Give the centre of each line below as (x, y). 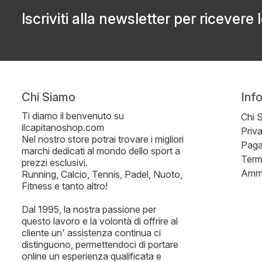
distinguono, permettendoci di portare (100, 244)
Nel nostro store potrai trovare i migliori (103, 139)
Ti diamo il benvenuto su (73, 116)
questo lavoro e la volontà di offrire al (100, 221)
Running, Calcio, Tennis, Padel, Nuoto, (102, 174)
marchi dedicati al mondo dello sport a (101, 151)
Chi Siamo (49, 97)
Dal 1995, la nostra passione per (89, 209)
